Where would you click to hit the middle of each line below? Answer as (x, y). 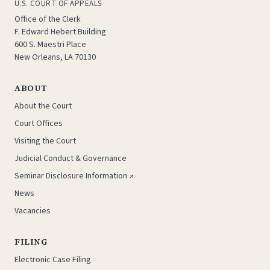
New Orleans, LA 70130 (55, 57)
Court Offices (39, 124)
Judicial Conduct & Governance (71, 159)
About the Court (43, 106)
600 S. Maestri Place (50, 45)
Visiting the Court (45, 141)
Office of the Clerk (48, 19)
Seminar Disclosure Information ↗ (74, 176)
